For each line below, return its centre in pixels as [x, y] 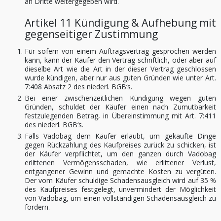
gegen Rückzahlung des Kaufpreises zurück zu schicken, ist [120, 145]
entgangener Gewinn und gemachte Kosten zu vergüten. [120, 171]
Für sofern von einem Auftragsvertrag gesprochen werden [120, 51]
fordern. [37, 207]
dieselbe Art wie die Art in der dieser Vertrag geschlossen [120, 69]
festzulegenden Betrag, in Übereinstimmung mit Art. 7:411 [120, 116]
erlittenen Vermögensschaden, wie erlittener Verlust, [120, 163]
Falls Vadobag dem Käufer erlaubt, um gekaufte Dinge [120, 136]
